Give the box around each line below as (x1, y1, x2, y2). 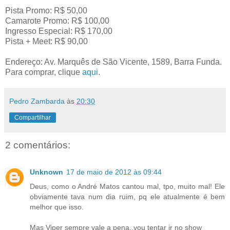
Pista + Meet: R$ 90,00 (5, 37, 88, 46)
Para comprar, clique (5, 68, 82, 77)
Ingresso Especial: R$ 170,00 (5, 27, 112, 36)
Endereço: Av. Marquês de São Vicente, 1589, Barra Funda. (5, 57, 222, 67)
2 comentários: (5, 140, 70, 151)
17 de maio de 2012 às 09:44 (66, 167, 162, 176)
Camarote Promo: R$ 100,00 (5, 16, 109, 26)
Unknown (30, 167, 63, 176)
